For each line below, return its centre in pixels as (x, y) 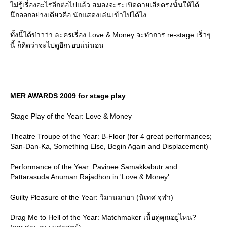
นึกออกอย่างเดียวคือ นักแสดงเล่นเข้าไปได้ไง (78, 14)
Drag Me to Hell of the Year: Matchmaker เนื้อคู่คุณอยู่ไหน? (103, 217)
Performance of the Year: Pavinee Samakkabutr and (94, 166)
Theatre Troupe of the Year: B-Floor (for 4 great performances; (111, 136)
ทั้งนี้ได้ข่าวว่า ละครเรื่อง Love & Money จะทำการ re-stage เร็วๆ (110, 35)
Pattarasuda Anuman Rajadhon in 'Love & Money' (90, 177)
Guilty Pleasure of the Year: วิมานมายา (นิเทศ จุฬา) (92, 197)
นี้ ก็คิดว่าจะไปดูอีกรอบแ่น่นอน (57, 45)
